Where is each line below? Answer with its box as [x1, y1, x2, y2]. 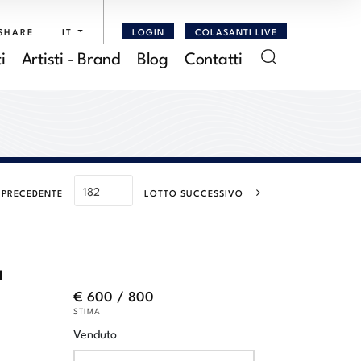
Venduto [73, 325, 117, 342]
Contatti [184, 44, 243, 68]
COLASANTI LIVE [194, 24, 277, 38]
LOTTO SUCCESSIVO [144, 186, 243, 199]
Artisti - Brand [21, 44, 121, 68]
